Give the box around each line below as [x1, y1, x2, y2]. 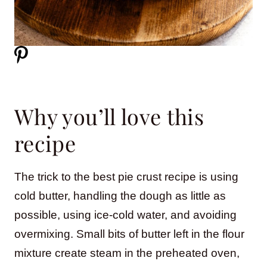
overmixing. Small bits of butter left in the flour [14, 227, 244, 240]
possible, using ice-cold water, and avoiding [14, 208, 237, 221]
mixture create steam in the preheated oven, [14, 246, 240, 259]
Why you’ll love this [14, 101, 204, 131]
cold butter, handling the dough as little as [14, 189, 226, 202]
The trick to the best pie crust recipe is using [14, 170, 238, 183]
